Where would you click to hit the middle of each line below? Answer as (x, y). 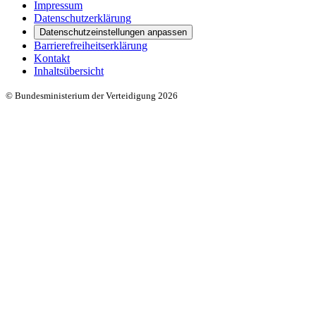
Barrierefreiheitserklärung (91, 46)
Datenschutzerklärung (83, 18)
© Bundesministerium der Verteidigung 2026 (92, 96)
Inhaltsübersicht (69, 71)
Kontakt (52, 59)
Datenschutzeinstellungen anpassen (113, 32)
